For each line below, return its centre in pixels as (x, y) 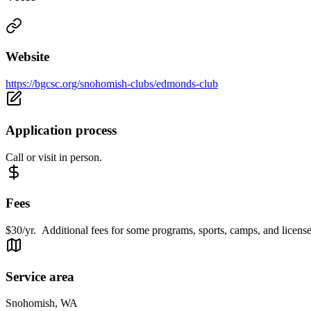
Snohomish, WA (42, 303)
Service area (40, 276)
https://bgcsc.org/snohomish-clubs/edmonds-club (112, 84)
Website (27, 57)
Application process (61, 130)
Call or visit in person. (54, 157)
